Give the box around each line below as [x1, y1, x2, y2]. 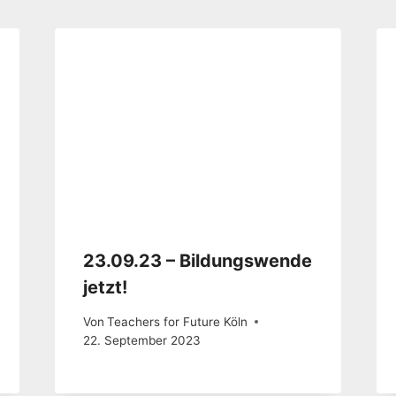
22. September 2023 [82, 332, 201, 347]
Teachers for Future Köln [106, 314, 247, 329]
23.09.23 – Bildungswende [82, 250, 312, 272]
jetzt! [82, 277, 127, 299]
